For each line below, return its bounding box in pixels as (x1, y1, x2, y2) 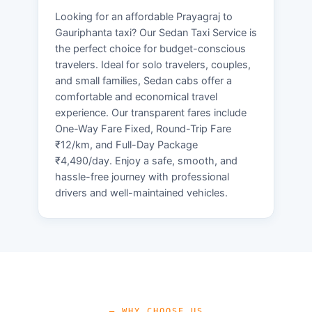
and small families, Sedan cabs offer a (55, 74, 232, 87)
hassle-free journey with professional (55, 170, 229, 183)
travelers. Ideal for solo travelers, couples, (55, 58, 251, 71)
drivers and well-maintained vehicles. (55, 186, 228, 199)
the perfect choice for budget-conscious (55, 42, 246, 55)
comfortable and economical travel (55, 90, 217, 103)
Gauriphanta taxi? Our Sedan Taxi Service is (55, 26, 257, 39)
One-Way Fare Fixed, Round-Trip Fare (55, 122, 231, 135)
